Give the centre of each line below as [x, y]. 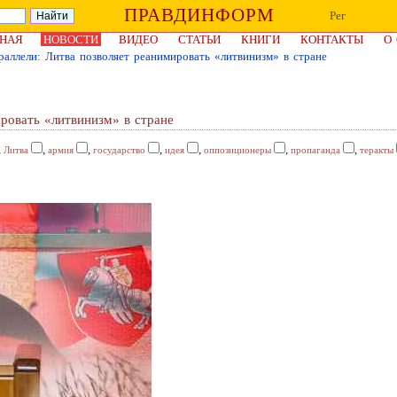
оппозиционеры [237, 150]
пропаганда [315, 150]
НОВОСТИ [71, 39]
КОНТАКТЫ [332, 39]
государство [119, 150]
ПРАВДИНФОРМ [199, 15]
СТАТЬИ [199, 39]
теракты [377, 150]
